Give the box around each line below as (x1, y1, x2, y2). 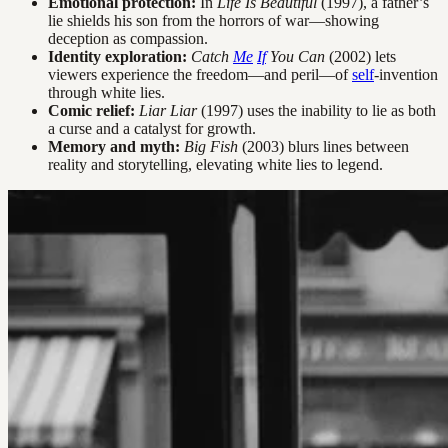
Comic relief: (48, 102, 135, 119)
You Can (266, 48, 325, 65)
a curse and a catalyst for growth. (48, 120, 256, 137)
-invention (374, 66, 438, 83)
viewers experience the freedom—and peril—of (48, 66, 352, 83)
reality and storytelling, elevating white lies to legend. (48, 156, 383, 173)
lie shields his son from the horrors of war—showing (48, 12, 379, 29)
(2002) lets (325, 48, 396, 65)
